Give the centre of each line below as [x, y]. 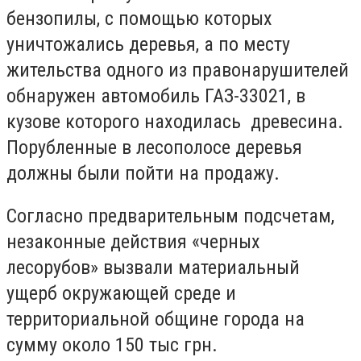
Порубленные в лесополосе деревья [154, 147]
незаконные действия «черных [133, 242]
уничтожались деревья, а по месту [148, 44]
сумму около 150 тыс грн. [112, 345]
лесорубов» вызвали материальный [153, 268]
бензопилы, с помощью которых [139, 18]
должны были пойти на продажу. [143, 173]
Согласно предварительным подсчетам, [170, 216]
